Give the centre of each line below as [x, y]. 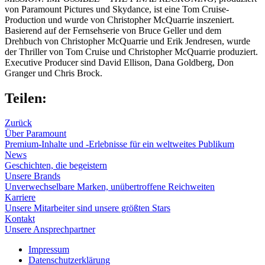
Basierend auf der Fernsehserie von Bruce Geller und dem [113, 30]
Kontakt [20, 219]
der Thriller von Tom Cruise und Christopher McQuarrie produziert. [131, 51]
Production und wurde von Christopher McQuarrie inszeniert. [119, 20]
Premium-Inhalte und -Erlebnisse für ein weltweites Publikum [119, 144]
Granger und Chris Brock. [54, 73]
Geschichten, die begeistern [56, 166]
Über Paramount [35, 134]
